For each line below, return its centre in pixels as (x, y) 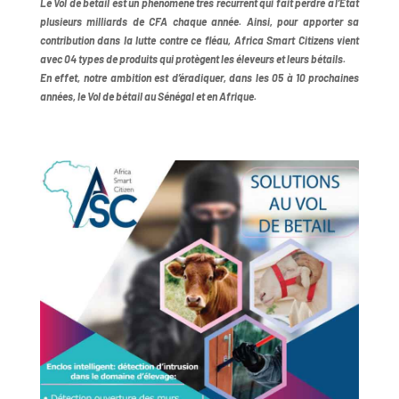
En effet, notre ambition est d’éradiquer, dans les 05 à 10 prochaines (199, 77)
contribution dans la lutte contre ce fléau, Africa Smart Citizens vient (199, 40)
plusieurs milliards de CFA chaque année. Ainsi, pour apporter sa (199, 21)
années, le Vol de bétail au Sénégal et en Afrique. (148, 96)
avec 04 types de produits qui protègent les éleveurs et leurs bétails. (192, 59)
